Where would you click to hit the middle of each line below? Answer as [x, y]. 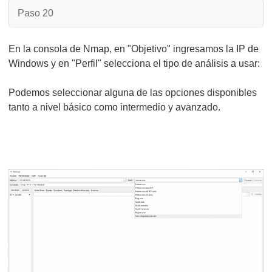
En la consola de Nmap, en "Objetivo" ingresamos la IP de [134, 49]
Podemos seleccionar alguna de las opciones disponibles [133, 93]
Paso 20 [36, 13]
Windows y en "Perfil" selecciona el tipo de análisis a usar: [134, 63]
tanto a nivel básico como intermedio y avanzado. [114, 107]
